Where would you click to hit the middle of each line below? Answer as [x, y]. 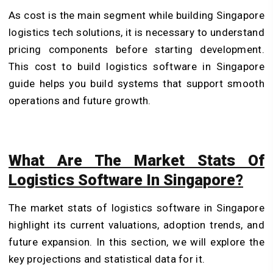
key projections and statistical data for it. [109, 259]
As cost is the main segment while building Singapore [136, 15]
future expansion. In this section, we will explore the [136, 242]
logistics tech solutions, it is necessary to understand [136, 32]
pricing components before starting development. [136, 49]
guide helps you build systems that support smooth [136, 83]
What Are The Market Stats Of [136, 161]
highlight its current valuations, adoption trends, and [136, 225]
